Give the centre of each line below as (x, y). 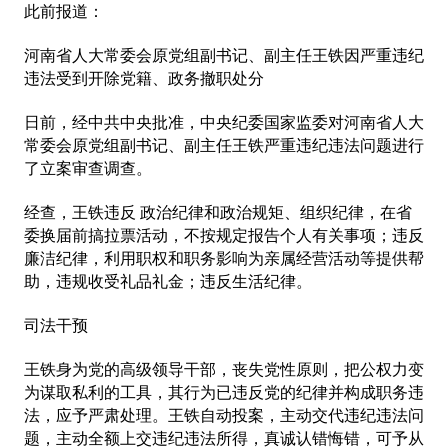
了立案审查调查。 (88, 168)
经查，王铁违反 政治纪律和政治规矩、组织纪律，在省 (218, 212)
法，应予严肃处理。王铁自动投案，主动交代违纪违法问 (224, 415)
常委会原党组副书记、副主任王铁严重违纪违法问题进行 (224, 145)
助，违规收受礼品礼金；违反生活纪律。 (170, 281)
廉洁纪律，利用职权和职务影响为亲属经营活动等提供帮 (224, 258)
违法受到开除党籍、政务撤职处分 (144, 78)
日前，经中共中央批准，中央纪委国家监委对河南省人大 (224, 122)
